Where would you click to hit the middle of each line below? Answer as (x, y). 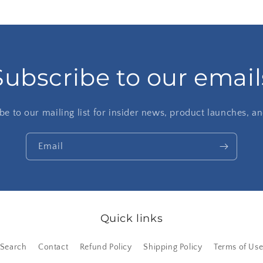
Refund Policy (106, 247)
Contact (53, 247)
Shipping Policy (173, 247)
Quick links (131, 219)
